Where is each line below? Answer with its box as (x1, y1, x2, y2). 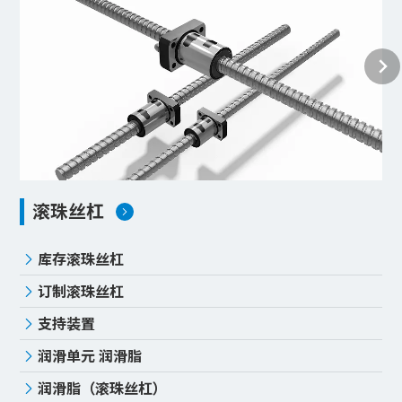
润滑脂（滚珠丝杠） (38, 376, 168, 398)
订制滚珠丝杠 (38, 279, 125, 301)
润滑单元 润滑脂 (38, 344, 143, 366)
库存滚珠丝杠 (38, 247, 125, 269)
